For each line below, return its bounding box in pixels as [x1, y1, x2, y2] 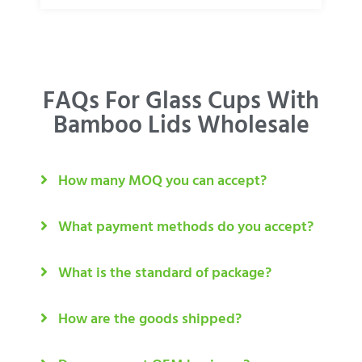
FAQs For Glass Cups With [43, 82, 319, 121]
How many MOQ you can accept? [58, 169, 267, 193]
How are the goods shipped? [58, 307, 242, 331]
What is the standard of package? [58, 261, 271, 285]
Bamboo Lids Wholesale [53, 106, 309, 145]
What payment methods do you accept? [58, 215, 314, 239]
